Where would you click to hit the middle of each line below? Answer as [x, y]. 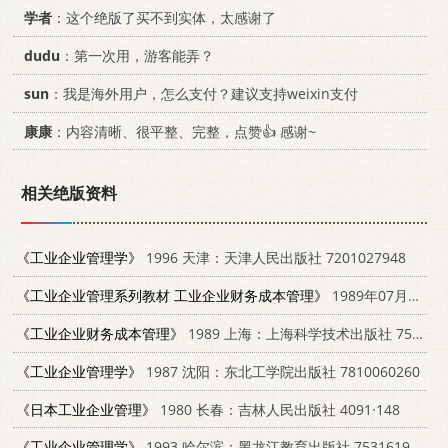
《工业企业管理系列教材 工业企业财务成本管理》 [172, 296]
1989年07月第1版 [368, 296]
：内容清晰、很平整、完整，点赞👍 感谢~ [184, 131]
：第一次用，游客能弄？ [137, 56]
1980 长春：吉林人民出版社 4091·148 [278, 409]
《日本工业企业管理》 [86, 409]
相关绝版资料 [69, 193]
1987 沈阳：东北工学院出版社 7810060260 [281, 371]
